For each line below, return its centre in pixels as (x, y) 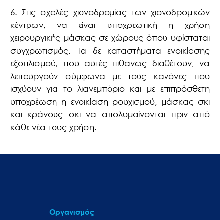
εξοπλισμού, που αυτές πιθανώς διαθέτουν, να (110, 63)
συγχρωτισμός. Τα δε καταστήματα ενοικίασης (110, 51)
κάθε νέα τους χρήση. (54, 127)
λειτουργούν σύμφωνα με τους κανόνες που (110, 76)
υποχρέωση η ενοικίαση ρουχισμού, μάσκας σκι (110, 102)
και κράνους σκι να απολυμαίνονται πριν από (110, 114)
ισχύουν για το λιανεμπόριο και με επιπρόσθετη (110, 89)
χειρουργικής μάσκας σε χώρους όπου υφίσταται (110, 38)
